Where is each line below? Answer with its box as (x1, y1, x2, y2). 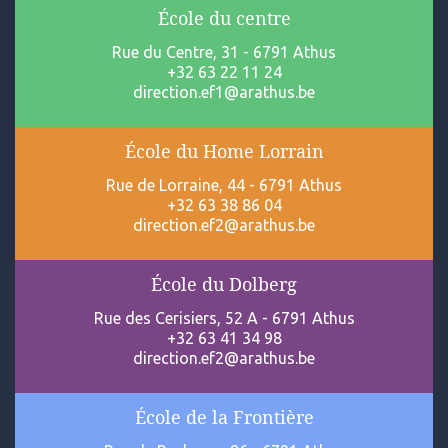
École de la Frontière (134, 405, 314, 430)
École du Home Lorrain (124, 139, 324, 164)
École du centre (157, 6, 291, 31)
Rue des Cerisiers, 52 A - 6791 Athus (93, 309, 355, 328)
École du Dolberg (151, 272, 297, 297)
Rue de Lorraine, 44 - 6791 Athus (106, 176, 342, 195)
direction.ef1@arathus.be (133, 83, 315, 102)
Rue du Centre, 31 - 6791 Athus (112, 43, 336, 62)
